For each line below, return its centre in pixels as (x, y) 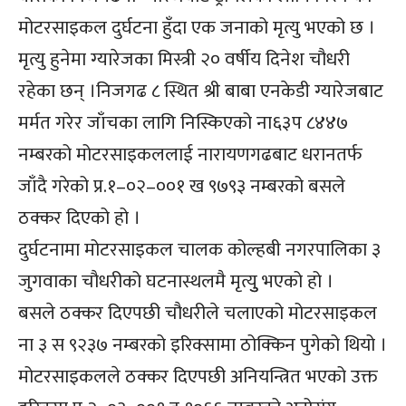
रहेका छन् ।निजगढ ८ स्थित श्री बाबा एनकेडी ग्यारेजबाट (201, 91)
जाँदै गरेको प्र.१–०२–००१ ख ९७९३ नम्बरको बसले (182, 186)
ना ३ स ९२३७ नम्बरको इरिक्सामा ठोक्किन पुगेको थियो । (203, 344)
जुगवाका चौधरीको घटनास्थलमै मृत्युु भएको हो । (176, 281)
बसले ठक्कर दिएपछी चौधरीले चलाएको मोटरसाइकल (198, 313)
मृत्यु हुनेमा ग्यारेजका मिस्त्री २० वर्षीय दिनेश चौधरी (184, 59)
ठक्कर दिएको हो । (79, 217)
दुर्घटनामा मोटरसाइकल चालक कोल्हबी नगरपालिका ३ (199, 249)
